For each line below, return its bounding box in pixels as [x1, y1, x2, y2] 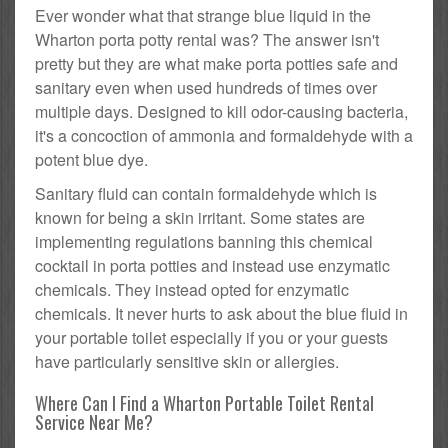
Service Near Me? [35, 409, 153, 436]
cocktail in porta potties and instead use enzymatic [35, 254, 390, 278]
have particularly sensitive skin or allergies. [35, 350, 339, 374]
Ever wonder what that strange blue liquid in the [35, 4, 371, 28]
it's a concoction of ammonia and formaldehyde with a [35, 124, 413, 148]
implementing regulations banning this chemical [35, 230, 373, 254]
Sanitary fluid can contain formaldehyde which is [35, 182, 377, 206]
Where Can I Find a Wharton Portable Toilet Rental [35, 390, 374, 417]
